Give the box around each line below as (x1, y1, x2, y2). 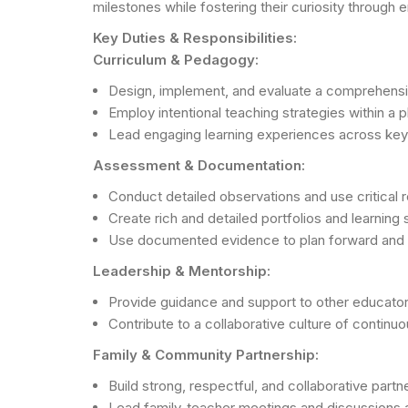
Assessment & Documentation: (93, 156, 305, 174)
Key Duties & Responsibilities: (93, 28, 297, 46)
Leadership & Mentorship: (93, 261, 270, 280)
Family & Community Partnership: (93, 345, 319, 363)
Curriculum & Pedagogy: (93, 50, 259, 68)
